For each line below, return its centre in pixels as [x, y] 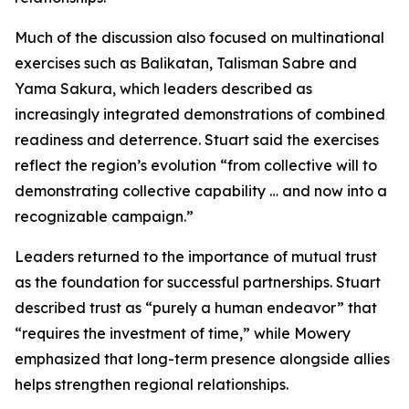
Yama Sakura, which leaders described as [163, 89]
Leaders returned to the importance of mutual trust [196, 257]
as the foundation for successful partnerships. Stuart [198, 282]
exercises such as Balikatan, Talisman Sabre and [186, 63]
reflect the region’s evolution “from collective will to [196, 165]
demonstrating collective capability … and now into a [201, 191]
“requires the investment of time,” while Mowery [183, 333]
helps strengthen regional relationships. [152, 384]
